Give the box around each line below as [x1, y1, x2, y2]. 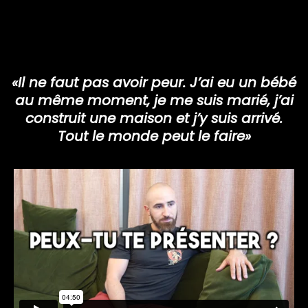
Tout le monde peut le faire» [57, 126, 251, 146]
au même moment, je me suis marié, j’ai [14, 91, 294, 111]
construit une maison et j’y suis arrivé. [25, 109, 283, 129]
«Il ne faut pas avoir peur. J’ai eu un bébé [12, 73, 296, 93]
